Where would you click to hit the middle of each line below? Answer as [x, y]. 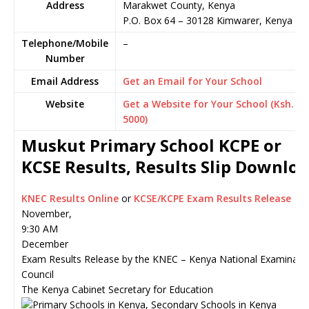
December [45, 244]
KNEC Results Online [71, 198]
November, [47, 213]
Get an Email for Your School [192, 81]
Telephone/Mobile [65, 43]
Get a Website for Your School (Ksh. [208, 104]
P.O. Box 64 [149, 20]
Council [38, 274]
